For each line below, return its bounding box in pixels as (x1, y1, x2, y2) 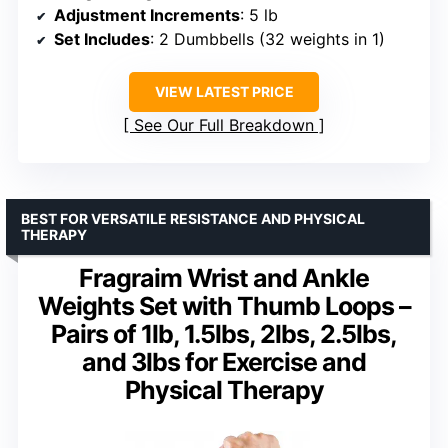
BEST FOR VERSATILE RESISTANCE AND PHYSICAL (21, 210, 365, 228)
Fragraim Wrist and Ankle (79, 263, 369, 294)
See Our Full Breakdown (134, 115, 314, 136)
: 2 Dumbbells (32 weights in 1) (150, 29, 385, 50)
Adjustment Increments (54, 5, 240, 26)
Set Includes (54, 29, 150, 50)
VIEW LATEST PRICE (154, 83, 294, 101)
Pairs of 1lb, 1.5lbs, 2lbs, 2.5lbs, (51, 319, 397, 350)
